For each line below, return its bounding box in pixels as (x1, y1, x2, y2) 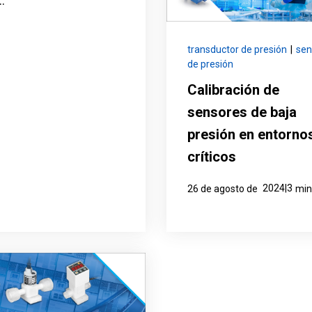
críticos (187, 148, 236, 166)
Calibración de (187, 81, 279, 99)
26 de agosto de (187, 183, 260, 195)
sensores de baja (187, 104, 297, 121)
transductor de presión (187, 44, 287, 56)
